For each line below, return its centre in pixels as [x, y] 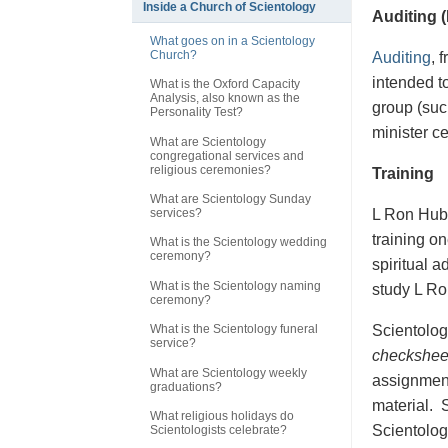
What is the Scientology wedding [238, 242]
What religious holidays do [222, 415]
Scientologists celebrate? [218, 429]
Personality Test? [196, 112]
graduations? [186, 386]
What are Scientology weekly [228, 372]
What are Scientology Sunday [230, 199]
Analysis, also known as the [225, 98]
